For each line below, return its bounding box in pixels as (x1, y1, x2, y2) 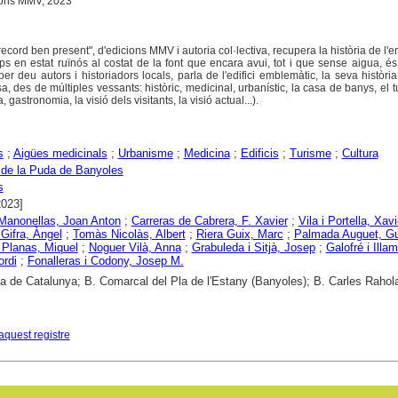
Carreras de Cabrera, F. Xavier (131, 213, 288, 227)
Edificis (240, 146, 279, 160)
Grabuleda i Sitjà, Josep (191, 240, 315, 254)
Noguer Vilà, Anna (88, 240, 181, 254)
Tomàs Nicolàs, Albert (72, 227, 186, 241)
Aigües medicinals (12, 146, 107, 160)
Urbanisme (117, 146, 173, 160)
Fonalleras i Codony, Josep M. (27, 253, 184, 267)
